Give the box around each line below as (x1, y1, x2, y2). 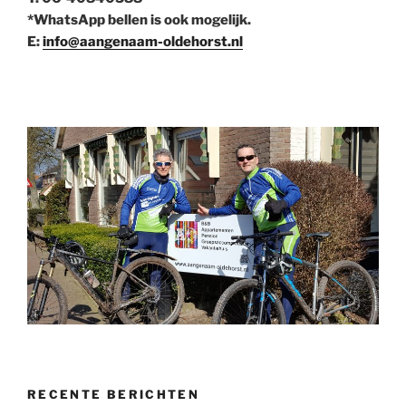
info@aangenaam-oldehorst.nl (43, 33, 243, 50)
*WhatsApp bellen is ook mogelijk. (27, 11, 251, 28)
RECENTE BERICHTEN (27, 386, 200, 401)
